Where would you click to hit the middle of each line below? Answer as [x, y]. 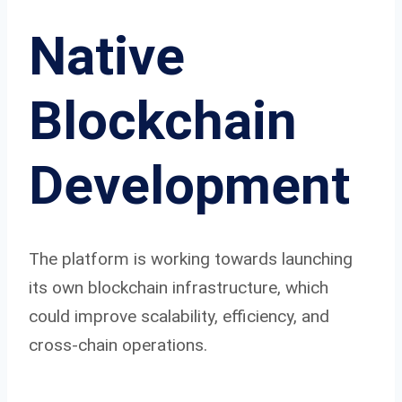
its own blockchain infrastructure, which [179, 287]
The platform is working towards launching [191, 258]
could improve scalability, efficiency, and [179, 316]
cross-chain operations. [118, 345]
